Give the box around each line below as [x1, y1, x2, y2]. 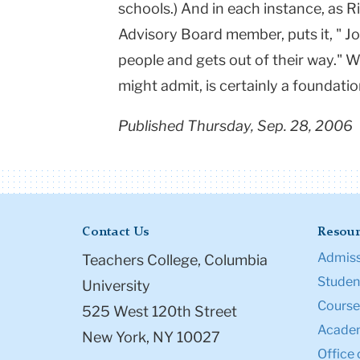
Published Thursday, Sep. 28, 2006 [118, 117, 353, 135]
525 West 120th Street [82, 303, 237, 321]
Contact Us [82, 226, 149, 239]
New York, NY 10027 [82, 329, 220, 346]
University [82, 277, 150, 295]
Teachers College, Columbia [82, 252, 268, 269]
